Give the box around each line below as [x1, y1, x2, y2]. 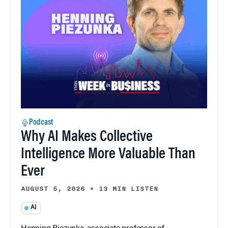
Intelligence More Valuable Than [21, 147, 195, 163]
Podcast [29, 119, 53, 127]
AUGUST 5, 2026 [21, 184, 85, 194]
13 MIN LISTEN [99, 184, 158, 194]
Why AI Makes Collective [21, 130, 153, 146]
